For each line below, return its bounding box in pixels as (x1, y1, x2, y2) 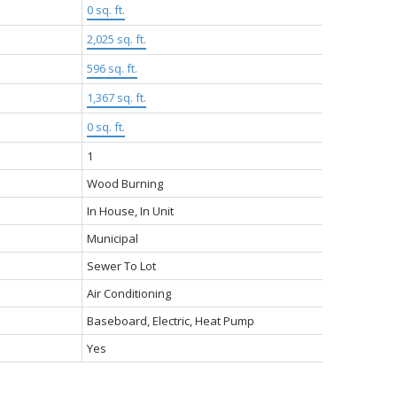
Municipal (86, 230, 138, 246)
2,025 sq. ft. (86, 30, 146, 47)
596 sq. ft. (86, 59, 137, 76)
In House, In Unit (86, 202, 174, 219)
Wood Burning (86, 175, 163, 191)
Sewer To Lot (86, 257, 156, 274)
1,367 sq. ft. (86, 89, 146, 105)
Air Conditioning (86, 284, 171, 301)
